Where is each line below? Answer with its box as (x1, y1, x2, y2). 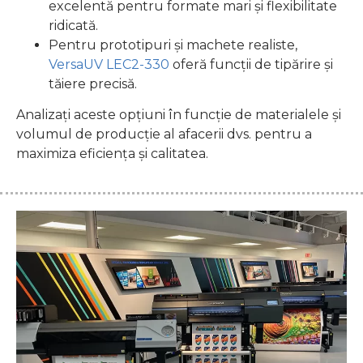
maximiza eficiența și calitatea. (16, 146, 208, 162)
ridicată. (49, 17, 98, 33)
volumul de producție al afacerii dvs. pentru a (16, 126, 312, 143)
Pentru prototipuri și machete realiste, (49, 36, 297, 53)
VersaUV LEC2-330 (49, 56, 169, 72)
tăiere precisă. (49, 75, 137, 92)
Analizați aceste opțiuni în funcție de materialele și (16, 107, 341, 123)
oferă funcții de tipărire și (169, 56, 333, 72)
